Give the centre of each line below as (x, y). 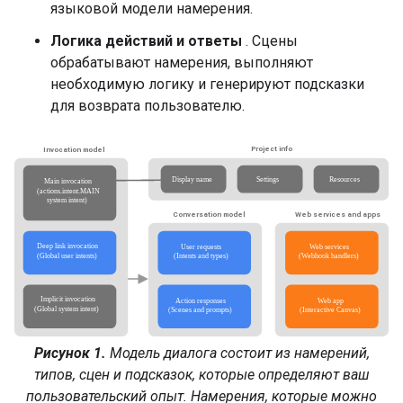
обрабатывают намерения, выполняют (182, 63)
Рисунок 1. (70, 354)
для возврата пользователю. (148, 106)
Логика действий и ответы (146, 41)
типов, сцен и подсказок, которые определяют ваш (201, 375)
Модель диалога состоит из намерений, (237, 354)
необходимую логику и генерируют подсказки (207, 84)
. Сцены (270, 41)
